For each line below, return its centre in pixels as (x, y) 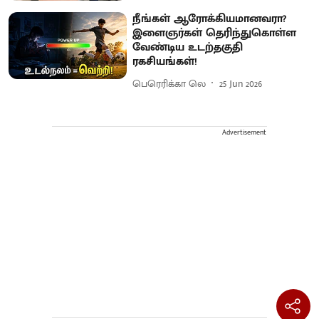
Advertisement (244, 133)
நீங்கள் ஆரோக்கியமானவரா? (210, 19)
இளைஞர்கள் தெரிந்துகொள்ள (215, 33)
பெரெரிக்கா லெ (169, 83)
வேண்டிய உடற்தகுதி (188, 48)
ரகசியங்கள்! (165, 62)
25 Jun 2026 (241, 83)
